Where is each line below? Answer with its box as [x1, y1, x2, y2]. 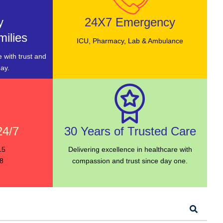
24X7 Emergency [85, 15, 175, 29]
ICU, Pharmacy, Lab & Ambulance [77, 36, 183, 45]
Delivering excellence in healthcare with [68, 145, 192, 153]
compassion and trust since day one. [72, 157, 188, 165]
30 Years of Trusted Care [64, 124, 196, 138]
